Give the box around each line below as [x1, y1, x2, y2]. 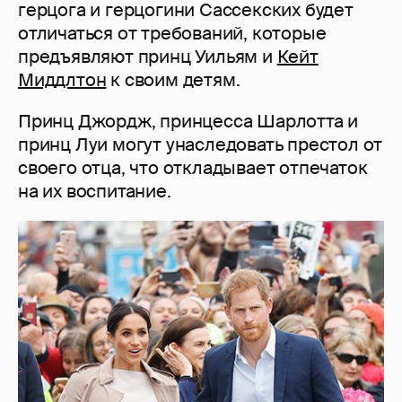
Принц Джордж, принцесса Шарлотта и [18, 109, 359, 134]
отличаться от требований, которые [18, 22, 327, 46]
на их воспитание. [18, 179, 171, 204]
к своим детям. [106, 68, 240, 92]
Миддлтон [18, 68, 107, 92]
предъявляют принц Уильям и [18, 45, 277, 69]
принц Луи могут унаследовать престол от [18, 133, 383, 157]
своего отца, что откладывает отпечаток [18, 156, 368, 180]
